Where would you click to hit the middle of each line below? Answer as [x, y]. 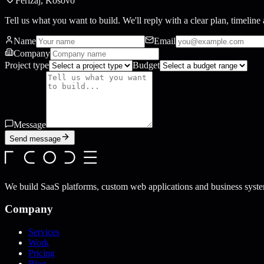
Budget [146, 65]
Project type [27, 65]
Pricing [42, 253]
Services [44, 232]
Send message [35, 138]
